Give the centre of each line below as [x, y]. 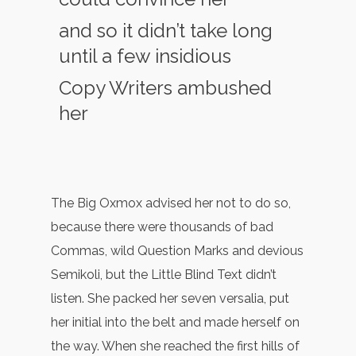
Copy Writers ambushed [165, 87]
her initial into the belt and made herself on [175, 323]
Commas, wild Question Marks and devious [177, 251]
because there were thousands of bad [162, 227]
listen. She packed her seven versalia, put [170, 299]
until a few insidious [145, 56]
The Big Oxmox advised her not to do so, [171, 203]
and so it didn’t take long [165, 30]
